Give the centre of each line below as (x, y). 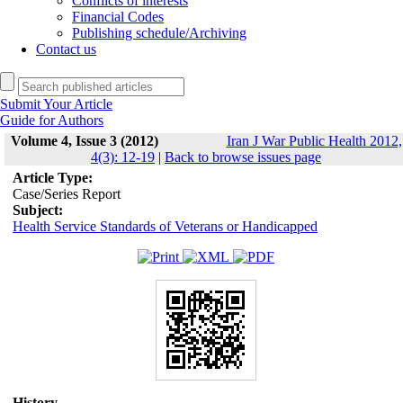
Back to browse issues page (243, 157)
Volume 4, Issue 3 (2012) (84, 141)
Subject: (37, 210)
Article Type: (52, 178)
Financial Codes (118, 17)
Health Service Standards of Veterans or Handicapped (165, 226)
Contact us (66, 49)
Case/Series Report (66, 194)
